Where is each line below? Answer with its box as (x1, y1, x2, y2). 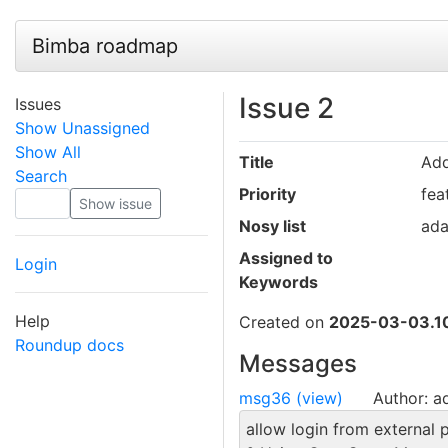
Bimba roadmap (32, 33, 178, 58)
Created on (239, 311, 329, 332)
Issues (15, 93, 61, 114)
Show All (15, 141, 81, 162)
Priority (239, 183, 296, 204)
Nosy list (239, 215, 306, 236)
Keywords (239, 271, 318, 292)
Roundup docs (15, 334, 124, 355)
